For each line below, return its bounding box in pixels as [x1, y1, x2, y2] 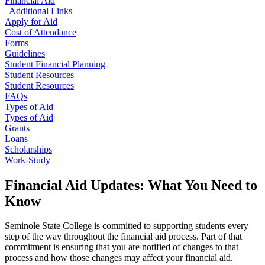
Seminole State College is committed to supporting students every [5, 221, 248, 231]
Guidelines [5, 48, 45, 59]
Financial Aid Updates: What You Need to [5, 177, 257, 193]
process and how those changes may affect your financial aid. [5, 253, 235, 263]
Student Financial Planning [5, 59, 105, 69]
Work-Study [5, 154, 50, 165]
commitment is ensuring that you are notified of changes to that [5, 242, 238, 253]
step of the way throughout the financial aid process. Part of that [5, 231, 242, 242]
